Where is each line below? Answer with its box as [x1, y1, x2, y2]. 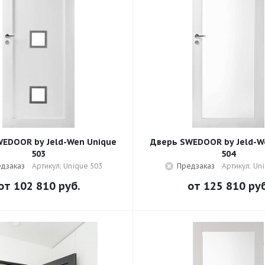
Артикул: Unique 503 [31, 161, 102, 170]
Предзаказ [176, 161, 215, 170]
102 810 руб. [13, 179, 80, 193]
